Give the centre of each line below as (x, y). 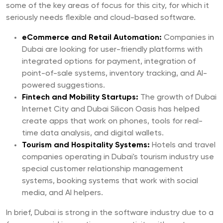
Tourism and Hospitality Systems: (86, 146)
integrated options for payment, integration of (109, 62)
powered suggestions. (63, 86)
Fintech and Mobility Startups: (80, 98)
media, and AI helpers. (62, 193)
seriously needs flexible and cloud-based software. (101, 18)
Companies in (188, 38)
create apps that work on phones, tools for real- (112, 122)
